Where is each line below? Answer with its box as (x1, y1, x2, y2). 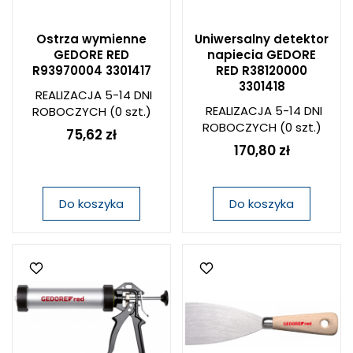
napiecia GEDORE (207, 46, 316, 63)
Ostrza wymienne (36, 31, 147, 47)
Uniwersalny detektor (195, 31, 329, 47)
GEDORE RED (54, 46, 129, 63)
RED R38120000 (216, 62, 307, 79)
